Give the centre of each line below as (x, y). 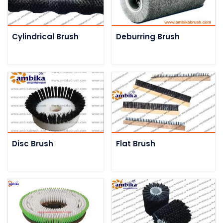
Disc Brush (33, 143)
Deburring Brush (148, 36)
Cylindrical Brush (45, 36)
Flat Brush (136, 143)
